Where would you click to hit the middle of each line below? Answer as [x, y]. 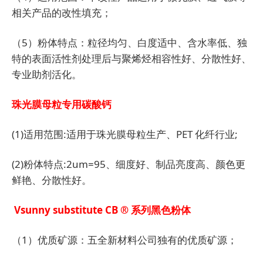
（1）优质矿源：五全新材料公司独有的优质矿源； [124, 240]
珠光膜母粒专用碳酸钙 [62, 104]
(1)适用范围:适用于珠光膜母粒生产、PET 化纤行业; [125, 134]
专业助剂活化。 [47, 75]
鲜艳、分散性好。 [52, 180]
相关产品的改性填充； [62, 13]
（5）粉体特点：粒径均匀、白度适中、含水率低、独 [129, 43]
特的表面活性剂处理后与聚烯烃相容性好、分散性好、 [131, 59]
